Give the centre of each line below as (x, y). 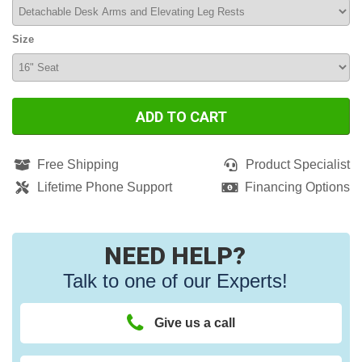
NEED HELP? (175, 256)
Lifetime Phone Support (105, 187)
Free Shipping (78, 165)
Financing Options (297, 187)
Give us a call (195, 323)
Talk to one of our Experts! (175, 281)
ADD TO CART (181, 116)
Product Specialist (298, 165)
